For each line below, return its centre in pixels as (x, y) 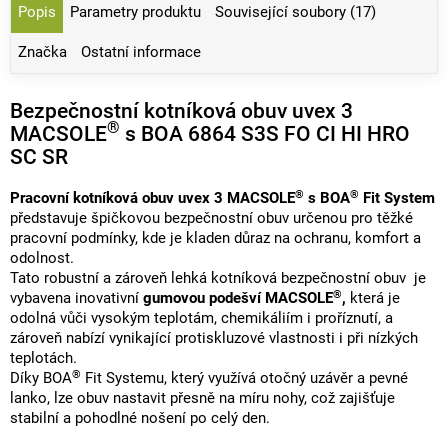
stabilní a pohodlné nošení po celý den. (140, 418)
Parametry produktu (135, 12)
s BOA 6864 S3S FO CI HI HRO (265, 133)
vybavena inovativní (76, 298)
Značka (42, 52)
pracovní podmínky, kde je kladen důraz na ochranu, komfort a (215, 238)
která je (373, 298)
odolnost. (42, 258)
